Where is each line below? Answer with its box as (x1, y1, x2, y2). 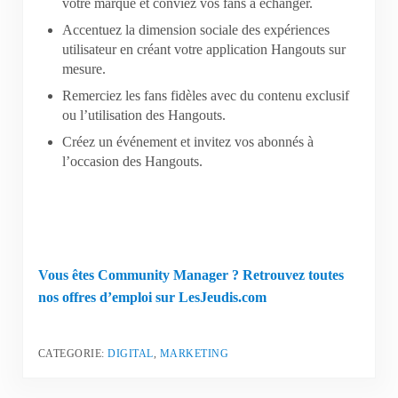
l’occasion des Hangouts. (62, 153, 203, 169)
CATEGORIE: (37, 346, 108, 360)
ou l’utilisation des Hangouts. (62, 107, 227, 123)
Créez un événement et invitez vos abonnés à (62, 133, 314, 149)
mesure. (62, 60, 107, 76)
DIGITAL (107, 346, 154, 360)
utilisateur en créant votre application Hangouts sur (62, 41, 346, 57)
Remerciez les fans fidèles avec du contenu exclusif (62, 87, 350, 103)
